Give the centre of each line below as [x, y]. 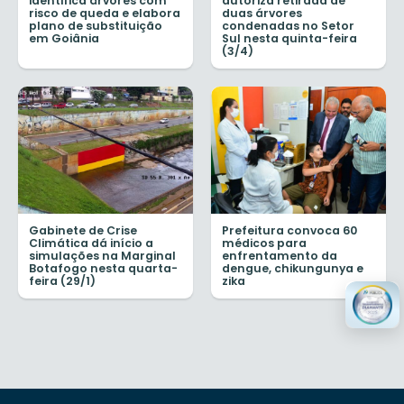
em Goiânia [64, 39]
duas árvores [262, 14]
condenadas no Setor [288, 26]
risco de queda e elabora [105, 14]
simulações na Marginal [102, 255]
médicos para [264, 243]
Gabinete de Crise [83, 230]
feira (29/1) [62, 280]
